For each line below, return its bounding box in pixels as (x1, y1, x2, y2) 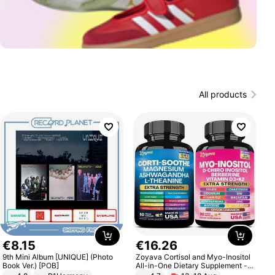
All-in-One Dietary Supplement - (135, 260, 247, 270)
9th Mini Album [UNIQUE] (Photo (2, 252, 114, 261)
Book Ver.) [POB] (2, 260, 60, 270)
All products (198, 89, 247, 99)
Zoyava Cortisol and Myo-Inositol (135, 252, 250, 261)
